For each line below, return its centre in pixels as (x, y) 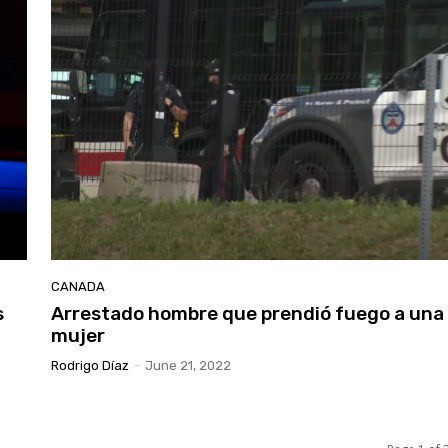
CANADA (78, 285)
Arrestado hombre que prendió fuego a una (248, 312)
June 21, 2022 (188, 364)
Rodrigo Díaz (90, 364)
